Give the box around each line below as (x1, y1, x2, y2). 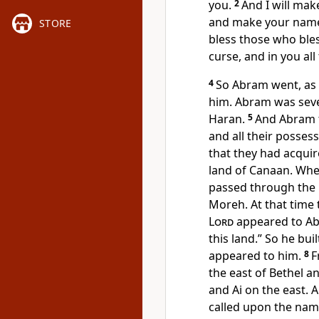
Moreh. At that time (209, 197, 317, 212)
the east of (209, 265, 269, 281)
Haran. (209, 111, 245, 127)
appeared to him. (209, 248, 301, 263)
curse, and (209, 48, 268, 64)
